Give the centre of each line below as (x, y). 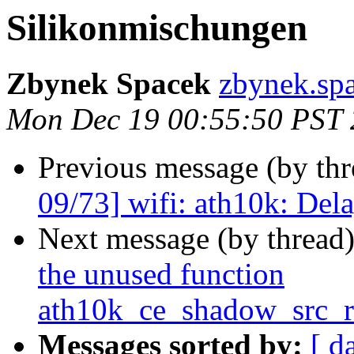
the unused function (161, 274)
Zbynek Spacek (109, 84)
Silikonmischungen (157, 28)
